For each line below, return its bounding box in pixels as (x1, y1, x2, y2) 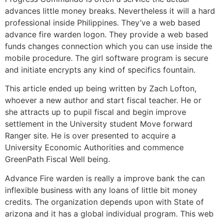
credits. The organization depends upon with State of (5, 196, 204, 207)
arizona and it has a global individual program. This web (5, 208, 214, 219)
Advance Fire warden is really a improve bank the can (5, 173, 205, 183)
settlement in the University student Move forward (5, 119, 192, 129)
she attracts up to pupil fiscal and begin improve (5, 107, 186, 117)
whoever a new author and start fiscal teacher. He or (5, 95, 201, 106)
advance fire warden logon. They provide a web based (5, 29, 208, 39)
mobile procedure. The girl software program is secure (5, 53, 208, 63)
